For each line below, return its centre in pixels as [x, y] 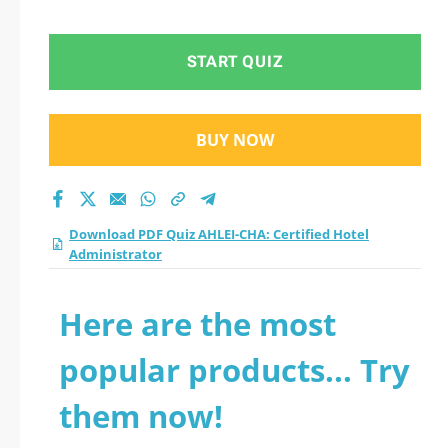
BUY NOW [235, 140]
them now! [141, 416]
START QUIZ [235, 61]
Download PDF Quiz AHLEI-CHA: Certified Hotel [219, 234]
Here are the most [197, 324]
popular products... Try [234, 370]
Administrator [115, 254]
